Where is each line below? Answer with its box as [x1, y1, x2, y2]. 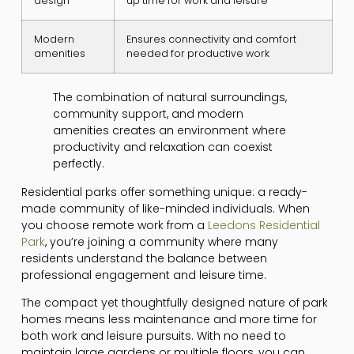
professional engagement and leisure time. [21, 266, 266, 283]
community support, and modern [52, 106, 243, 122]
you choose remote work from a [21, 217, 208, 233]
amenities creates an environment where [52, 122, 286, 139]
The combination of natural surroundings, [52, 89, 287, 106]
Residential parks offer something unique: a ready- [21, 183, 307, 200]
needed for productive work [126, 47, 269, 61]
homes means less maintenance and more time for [21, 311, 317, 328]
